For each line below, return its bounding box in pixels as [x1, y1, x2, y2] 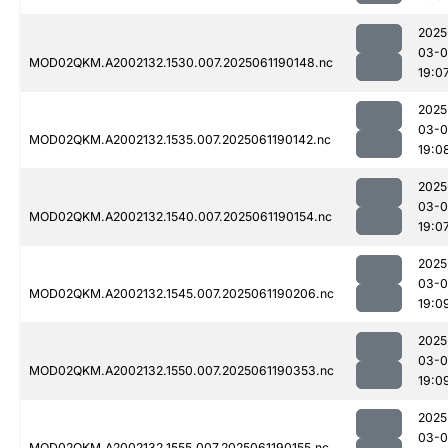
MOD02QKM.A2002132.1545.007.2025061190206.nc [29, 286, 334, 302]
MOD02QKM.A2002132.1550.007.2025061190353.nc [29, 363, 334, 379]
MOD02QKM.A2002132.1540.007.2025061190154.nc [29, 209, 332, 225]
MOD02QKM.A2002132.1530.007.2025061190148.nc [29, 55, 333, 71]
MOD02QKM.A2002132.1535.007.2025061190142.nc [29, 132, 331, 148]
